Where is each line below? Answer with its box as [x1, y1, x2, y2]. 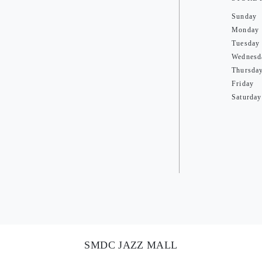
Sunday [232, 12, 257, 20]
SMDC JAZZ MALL [84, 239, 178, 251]
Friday [232, 80, 254, 88]
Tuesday [232, 39, 260, 47]
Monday [232, 26, 260, 34]
